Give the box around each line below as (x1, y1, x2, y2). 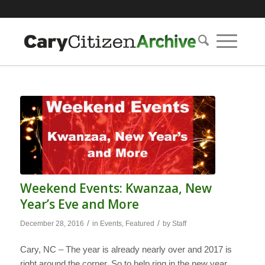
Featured (125, 219, 154, 228)
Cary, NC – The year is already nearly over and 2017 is (20, 244, 232, 255)
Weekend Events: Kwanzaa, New (20, 179, 212, 196)
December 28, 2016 (20, 219, 84, 228)
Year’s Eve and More (20, 195, 139, 212)
